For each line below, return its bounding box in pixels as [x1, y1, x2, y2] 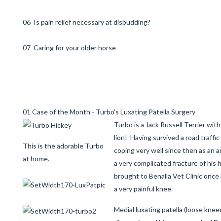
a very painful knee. [114, 184, 173, 193]
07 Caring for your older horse [23, 43, 116, 52]
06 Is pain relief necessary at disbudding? [23, 18, 150, 26]
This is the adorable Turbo [23, 142, 104, 150]
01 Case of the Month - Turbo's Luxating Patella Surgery [23, 108, 195, 116]
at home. [23, 154, 49, 163]
